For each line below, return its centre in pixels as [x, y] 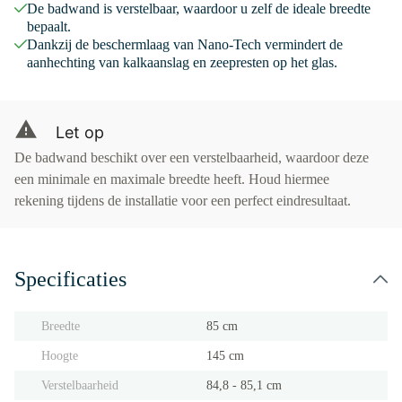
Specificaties [70, 279]
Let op [80, 132]
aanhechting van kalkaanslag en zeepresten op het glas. [182, 62]
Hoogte [60, 356]
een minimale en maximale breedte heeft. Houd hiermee [172, 179]
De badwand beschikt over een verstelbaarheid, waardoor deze [192, 157]
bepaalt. [49, 26]
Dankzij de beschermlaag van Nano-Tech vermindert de [185, 44]
